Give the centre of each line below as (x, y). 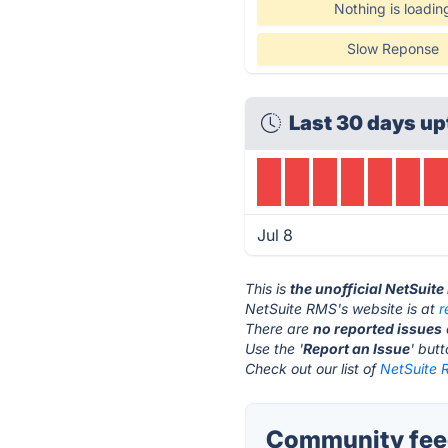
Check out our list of (313, 368)
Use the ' (274, 348)
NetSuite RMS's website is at (342, 308)
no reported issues (378, 328)
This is (268, 288)
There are (279, 328)
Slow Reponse (392, 48)
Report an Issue (357, 348)
